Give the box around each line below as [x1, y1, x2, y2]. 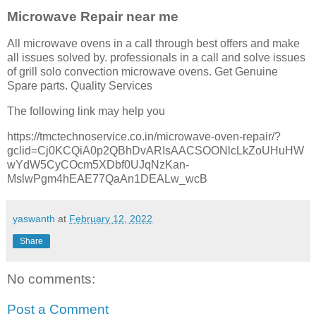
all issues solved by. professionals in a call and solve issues [7, 51, 305, 63]
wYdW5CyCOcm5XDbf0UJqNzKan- [7, 158, 189, 171]
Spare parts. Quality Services [7, 79, 152, 92]
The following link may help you [7, 104, 165, 117]
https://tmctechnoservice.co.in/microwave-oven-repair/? [7, 130, 281, 142]
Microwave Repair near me [7, 9, 178, 25]
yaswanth [13, 212, 55, 224]
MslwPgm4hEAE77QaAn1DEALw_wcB [7, 172, 207, 185]
